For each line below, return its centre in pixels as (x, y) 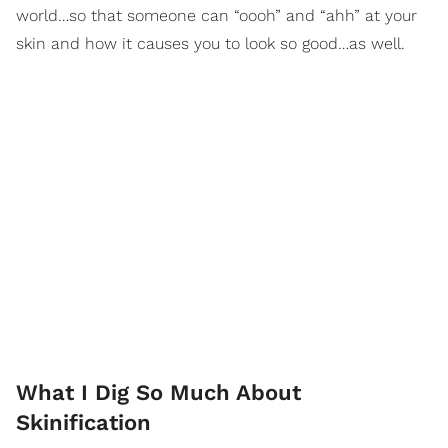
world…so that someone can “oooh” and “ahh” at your (216, 15)
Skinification (83, 422)
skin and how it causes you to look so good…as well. (210, 43)
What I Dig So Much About (158, 392)
